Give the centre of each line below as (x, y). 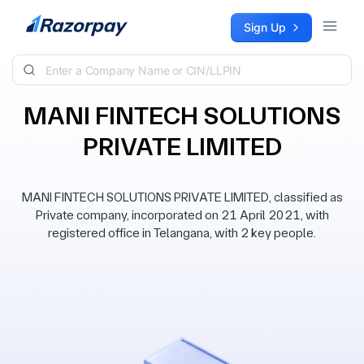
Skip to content (54, 21)
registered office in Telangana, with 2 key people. (182, 233)
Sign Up (265, 27)
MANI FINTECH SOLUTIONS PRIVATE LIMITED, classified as (182, 197)
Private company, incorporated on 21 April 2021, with (182, 215)
